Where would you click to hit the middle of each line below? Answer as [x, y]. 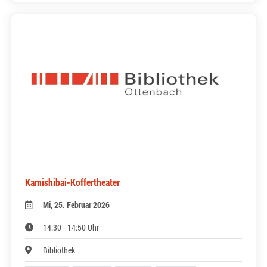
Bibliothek [59, 250]
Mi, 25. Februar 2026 [77, 205]
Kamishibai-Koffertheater [72, 182]
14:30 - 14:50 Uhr [71, 228]
